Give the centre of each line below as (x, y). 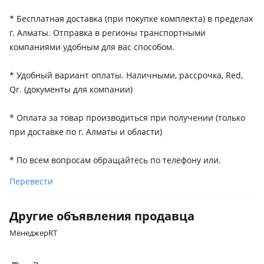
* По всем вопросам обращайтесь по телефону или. (115, 160)
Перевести (31, 181)
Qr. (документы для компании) (71, 89)
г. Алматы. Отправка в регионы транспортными (108, 33)
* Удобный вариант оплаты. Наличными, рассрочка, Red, (126, 75)
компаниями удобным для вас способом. (92, 47)
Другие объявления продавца (102, 216)
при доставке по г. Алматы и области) (86, 132)
